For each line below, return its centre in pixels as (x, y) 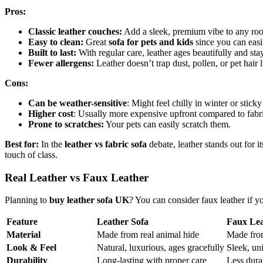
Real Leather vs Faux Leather (77, 177)
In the (50, 144)
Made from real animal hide (148, 235)
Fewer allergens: (61, 63)
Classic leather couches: (75, 31)
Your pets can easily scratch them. (167, 124)
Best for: (22, 144)
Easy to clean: (56, 42)
